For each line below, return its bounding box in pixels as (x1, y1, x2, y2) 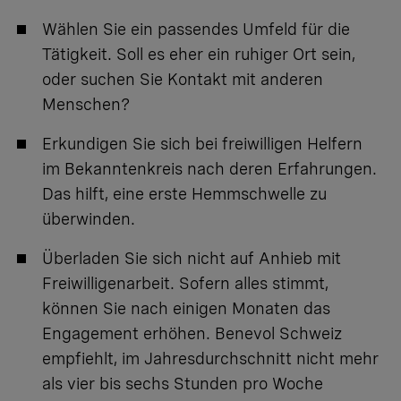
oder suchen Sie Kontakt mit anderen (42, 70, 323, 90)
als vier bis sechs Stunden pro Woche (42, 374, 323, 394)
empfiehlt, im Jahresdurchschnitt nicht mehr (42, 349, 379, 369)
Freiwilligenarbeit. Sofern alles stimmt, (42, 274, 328, 294)
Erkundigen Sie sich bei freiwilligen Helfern (42, 134, 363, 154)
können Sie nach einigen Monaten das (42, 299, 330, 319)
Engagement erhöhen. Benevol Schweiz (42, 324, 342, 344)
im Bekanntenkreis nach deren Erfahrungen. (42, 159, 377, 179)
